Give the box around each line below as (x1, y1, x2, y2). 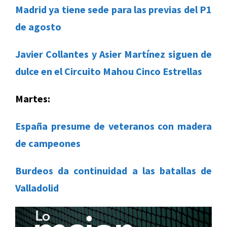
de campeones (15, 137, 81, 150)
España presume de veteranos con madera (15, 120, 212, 133)
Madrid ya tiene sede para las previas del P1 (15, 3, 212, 16)
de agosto (15, 20, 61, 33)
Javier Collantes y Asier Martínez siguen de (15, 48, 212, 61)
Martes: (15, 92, 50, 105)
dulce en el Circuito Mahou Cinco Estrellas (15, 65, 202, 78)
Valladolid (15, 181, 59, 195)
